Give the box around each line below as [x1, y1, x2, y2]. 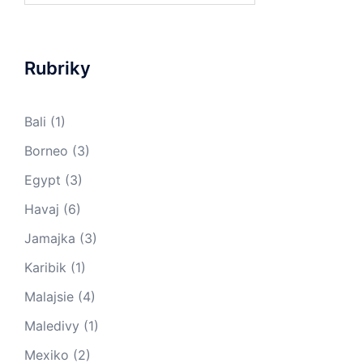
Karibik [24, 258, 66, 275]
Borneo [24, 142, 68, 159]
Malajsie [24, 288, 74, 305]
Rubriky [24, 57, 91, 79]
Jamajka [24, 229, 75, 246]
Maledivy [24, 317, 79, 334]
